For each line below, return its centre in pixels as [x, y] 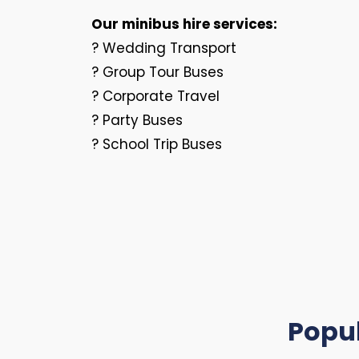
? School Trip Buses [157, 144]
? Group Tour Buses [157, 72]
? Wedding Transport [164, 48]
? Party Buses [137, 120]
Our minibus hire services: [184, 24]
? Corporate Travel [155, 96]
